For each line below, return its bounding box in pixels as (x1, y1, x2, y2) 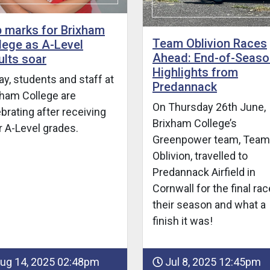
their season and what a (152, 198, 266, 211)
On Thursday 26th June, (152, 100, 266, 113)
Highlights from (152, 64, 238, 80)
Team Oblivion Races (152, 36, 267, 51)
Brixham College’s (152, 116, 237, 130)
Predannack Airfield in (152, 165, 256, 178)
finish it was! (152, 214, 213, 227)
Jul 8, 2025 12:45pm (162, 255, 261, 268)
